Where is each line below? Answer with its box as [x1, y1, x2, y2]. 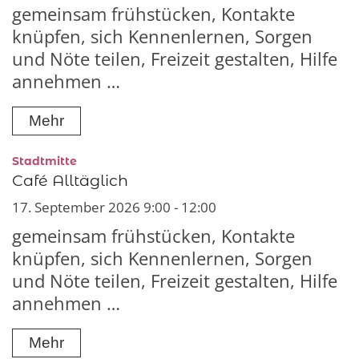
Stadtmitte [12, 154, 77, 169]
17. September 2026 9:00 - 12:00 [12, 198, 216, 217]
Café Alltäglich [12, 171, 128, 191]
